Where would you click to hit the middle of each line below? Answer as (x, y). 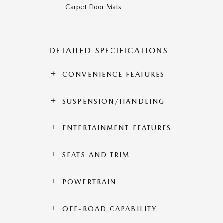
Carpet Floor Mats (93, 7)
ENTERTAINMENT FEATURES (117, 128)
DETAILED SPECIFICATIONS (109, 50)
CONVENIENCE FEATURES (114, 74)
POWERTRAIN (90, 181)
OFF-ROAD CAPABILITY (110, 208)
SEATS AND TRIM (96, 155)
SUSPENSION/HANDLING (114, 101)
